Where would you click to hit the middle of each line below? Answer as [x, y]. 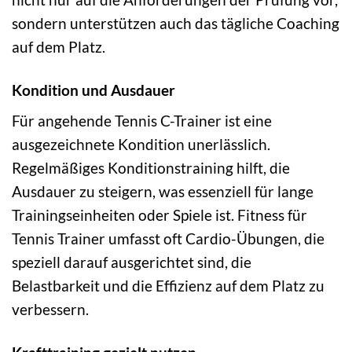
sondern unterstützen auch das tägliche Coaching [176, 23]
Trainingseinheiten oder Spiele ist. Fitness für [159, 215]
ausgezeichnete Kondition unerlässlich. [141, 145]
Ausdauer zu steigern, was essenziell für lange [163, 192]
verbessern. [50, 310]
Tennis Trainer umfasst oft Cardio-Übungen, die [168, 239]
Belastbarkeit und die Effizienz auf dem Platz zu [168, 286]
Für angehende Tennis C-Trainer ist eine [142, 121]
